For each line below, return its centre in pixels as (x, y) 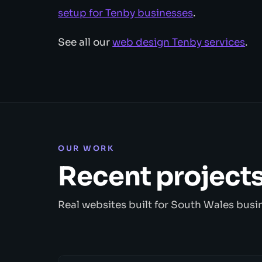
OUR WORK (86, 149)
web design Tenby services (179, 43)
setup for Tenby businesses (126, 13)
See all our (85, 43)
